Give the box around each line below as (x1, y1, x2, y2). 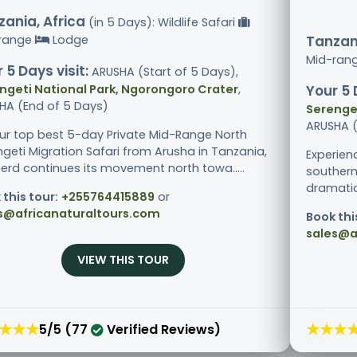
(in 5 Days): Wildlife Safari (85, 14, 238, 31)
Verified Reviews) (104, 320, 221, 339)
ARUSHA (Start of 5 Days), (88, 64, 238, 80)
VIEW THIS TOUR (76, 252, 169, 269)
